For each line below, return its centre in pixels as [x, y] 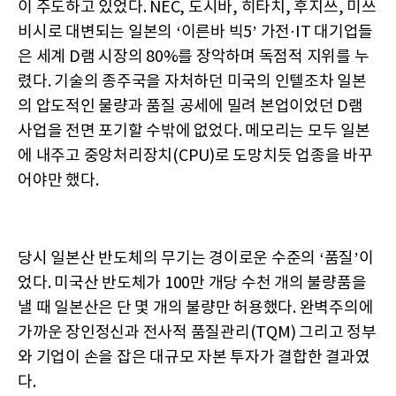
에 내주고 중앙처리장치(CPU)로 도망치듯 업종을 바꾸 [195, 156]
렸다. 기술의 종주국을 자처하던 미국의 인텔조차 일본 [192, 82]
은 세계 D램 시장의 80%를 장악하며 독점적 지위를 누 [194, 57]
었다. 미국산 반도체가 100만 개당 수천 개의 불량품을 [192, 284]
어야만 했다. [58, 181]
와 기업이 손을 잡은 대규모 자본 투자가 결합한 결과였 [194, 358]
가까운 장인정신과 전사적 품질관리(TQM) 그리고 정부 [197, 333]
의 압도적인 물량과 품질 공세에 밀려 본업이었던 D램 [190, 107]
